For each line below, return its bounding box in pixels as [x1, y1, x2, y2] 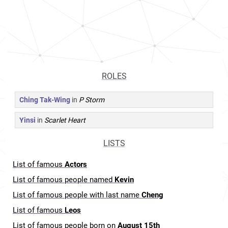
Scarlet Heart [44, 116, 85, 124]
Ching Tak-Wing [19, 96, 70, 104]
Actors [65, 160, 87, 169]
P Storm [79, 96, 104, 104]
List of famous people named [13, 175, 115, 184]
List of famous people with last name [13, 190, 141, 199]
